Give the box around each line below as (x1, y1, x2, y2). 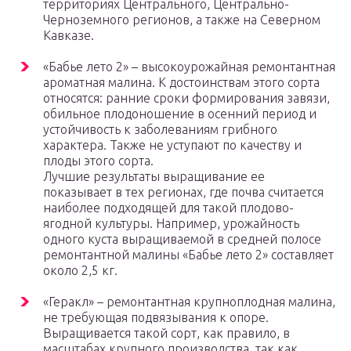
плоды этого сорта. (43, 154, 154, 168)
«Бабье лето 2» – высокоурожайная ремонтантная (43, 60, 335, 74)
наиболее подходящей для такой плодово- (43, 201, 294, 215)
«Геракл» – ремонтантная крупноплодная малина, (43, 295, 335, 309)
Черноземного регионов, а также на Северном (43, 13, 320, 27)
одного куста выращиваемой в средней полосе (43, 232, 321, 247)
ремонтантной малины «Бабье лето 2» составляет (43, 248, 334, 262)
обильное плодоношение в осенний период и (43, 107, 317, 121)
